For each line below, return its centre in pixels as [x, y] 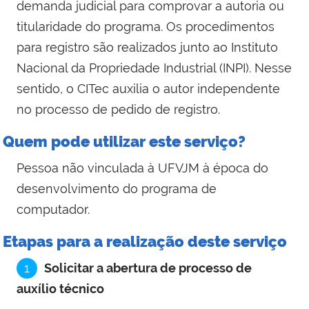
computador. [53, 210]
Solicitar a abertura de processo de [148, 268]
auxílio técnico [60, 289]
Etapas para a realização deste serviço [145, 242]
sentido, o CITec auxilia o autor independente [148, 89]
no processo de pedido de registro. [118, 110]
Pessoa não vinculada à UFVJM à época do [142, 168]
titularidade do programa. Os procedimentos [146, 27]
